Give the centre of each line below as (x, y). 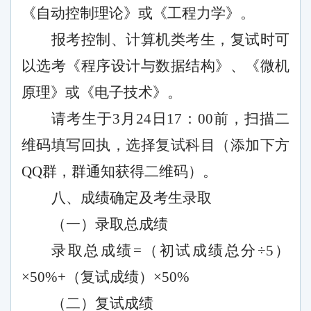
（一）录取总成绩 (110, 225)
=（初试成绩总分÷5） (211, 251)
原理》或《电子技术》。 (102, 93)
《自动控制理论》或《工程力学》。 (138, 14)
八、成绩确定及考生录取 (132, 198)
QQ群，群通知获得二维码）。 (119, 172)
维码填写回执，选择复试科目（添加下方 (155, 145)
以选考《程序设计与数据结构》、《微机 (155, 66)
